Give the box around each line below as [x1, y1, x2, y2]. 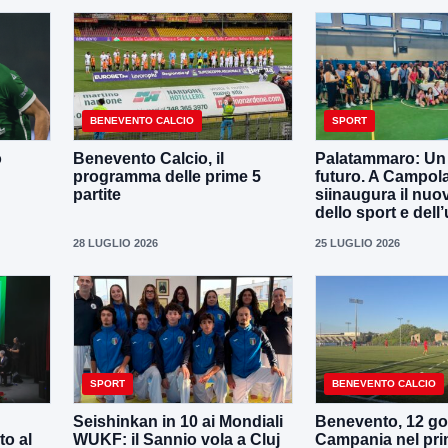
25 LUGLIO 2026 [315, 237, 400, 250]
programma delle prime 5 [73, 168, 261, 186]
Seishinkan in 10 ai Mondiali [73, 413, 283, 431]
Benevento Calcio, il [73, 150, 224, 168]
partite [73, 186, 121, 204]
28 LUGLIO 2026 [73, 237, 158, 250]
